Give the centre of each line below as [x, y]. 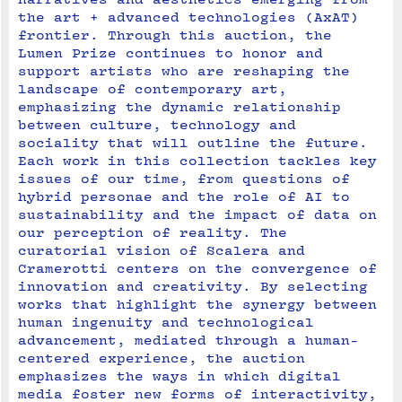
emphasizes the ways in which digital [179, 376]
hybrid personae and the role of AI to [184, 197]
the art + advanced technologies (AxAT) [188, 17]
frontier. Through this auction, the [175, 35]
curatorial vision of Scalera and [162, 250]
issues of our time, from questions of [184, 179]
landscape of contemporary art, [153, 89]
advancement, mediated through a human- [188, 340]
